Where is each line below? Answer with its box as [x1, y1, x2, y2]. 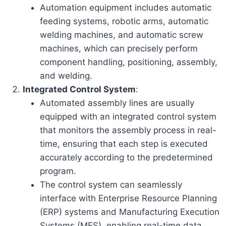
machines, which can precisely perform [40, 43, 198, 53]
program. [40, 165, 77, 176]
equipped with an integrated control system [40, 111, 217, 122]
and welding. [40, 70, 93, 81]
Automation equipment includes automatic [40, 2, 212, 13]
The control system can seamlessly [40, 179, 183, 190]
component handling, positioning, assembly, [40, 56, 218, 67]
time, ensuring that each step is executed [40, 138, 208, 149]
